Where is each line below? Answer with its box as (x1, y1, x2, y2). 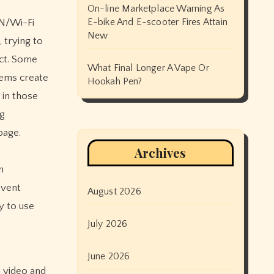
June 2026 (87, 251, 130, 262)
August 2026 (87, 186, 141, 197)
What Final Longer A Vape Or (87, 62, 209, 73)
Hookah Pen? (87, 76, 143, 87)
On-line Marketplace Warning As (87, 3, 225, 14)
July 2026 (87, 218, 128, 229)
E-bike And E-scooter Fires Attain (87, 17, 228, 28)
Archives (135, 144, 187, 161)
